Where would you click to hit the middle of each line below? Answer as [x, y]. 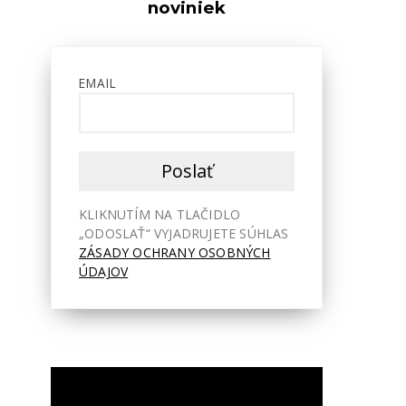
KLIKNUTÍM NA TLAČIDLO [160, 214]
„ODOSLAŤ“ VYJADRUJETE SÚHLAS [184, 233]
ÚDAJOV [104, 271]
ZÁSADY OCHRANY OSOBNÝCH [175, 252]
